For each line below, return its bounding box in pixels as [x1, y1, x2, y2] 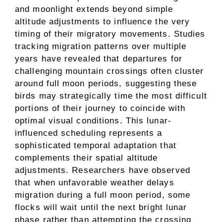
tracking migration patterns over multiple [15, 42, 187, 52]
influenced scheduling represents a [15, 128, 163, 138]
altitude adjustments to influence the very [15, 17, 190, 27]
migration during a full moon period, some [15, 190, 191, 200]
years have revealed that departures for [15, 54, 182, 64]
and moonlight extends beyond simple [15, 4, 173, 14]
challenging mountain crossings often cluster [15, 66, 204, 76]
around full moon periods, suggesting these [15, 79, 197, 89]
